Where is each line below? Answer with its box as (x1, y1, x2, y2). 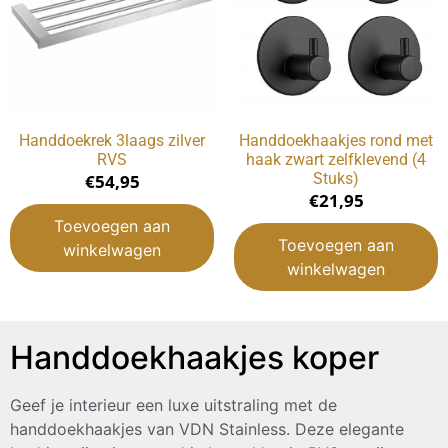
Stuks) (313, 169, 359, 189)
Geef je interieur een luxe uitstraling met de (10, 395, 337, 416)
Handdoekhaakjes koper (10, 338, 379, 378)
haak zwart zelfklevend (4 (246, 150, 426, 170)
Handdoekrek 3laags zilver (19, 131, 205, 151)
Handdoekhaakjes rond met (239, 131, 433, 151)
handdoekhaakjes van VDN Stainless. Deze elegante (10, 419, 404, 440)
